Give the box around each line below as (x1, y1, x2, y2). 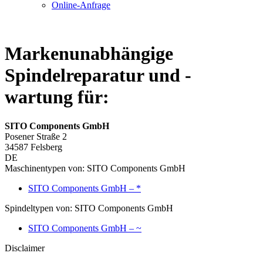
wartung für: (5, 86, 109, 108)
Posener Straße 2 (5, 131, 67, 141)
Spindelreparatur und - (5, 65, 191, 86)
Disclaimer (5, 242, 45, 253)
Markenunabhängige (5, 43, 173, 65)
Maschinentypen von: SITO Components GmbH (5, 163, 186, 173)
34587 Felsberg (5, 141, 62, 152)
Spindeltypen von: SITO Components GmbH (5, 203, 173, 213)
